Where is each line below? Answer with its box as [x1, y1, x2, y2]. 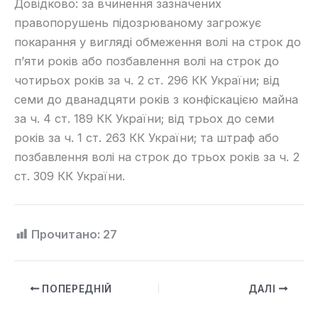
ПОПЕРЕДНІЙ [39, 283, 113, 295]
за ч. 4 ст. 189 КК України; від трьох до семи [14, 111, 274, 126]
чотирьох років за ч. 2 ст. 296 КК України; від [14, 73, 280, 88]
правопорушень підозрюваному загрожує [14, 16, 261, 31]
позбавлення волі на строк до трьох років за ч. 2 [14, 150, 300, 165]
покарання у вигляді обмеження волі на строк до [14, 35, 301, 50]
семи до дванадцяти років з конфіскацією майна [14, 92, 298, 107]
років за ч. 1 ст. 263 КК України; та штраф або [14, 131, 279, 146]
